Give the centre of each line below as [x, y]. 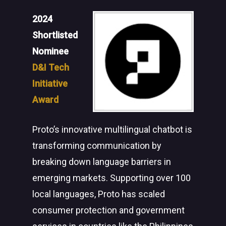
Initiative [50, 83]
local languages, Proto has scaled [99, 194]
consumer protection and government [108, 210]
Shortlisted [55, 35]
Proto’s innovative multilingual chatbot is [112, 129]
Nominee [50, 51]
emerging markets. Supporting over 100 [111, 178]
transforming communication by [97, 146]
